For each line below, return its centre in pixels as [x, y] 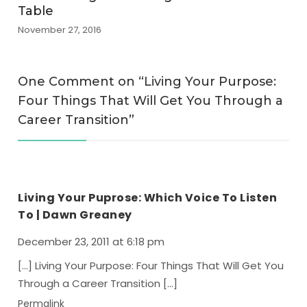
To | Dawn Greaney [75, 215]
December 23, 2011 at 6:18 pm [91, 242]
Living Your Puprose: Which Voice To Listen [148, 198]
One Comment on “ [81, 82]
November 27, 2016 [60, 30]
